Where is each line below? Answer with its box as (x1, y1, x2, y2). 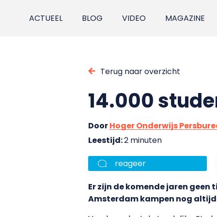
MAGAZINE (165, 13, 205, 24)
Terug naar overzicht (100, 65, 180, 77)
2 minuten (124, 134, 162, 146)
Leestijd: (88, 134, 124, 146)
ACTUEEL (29, 13, 63, 24)
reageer (115, 157, 146, 169)
